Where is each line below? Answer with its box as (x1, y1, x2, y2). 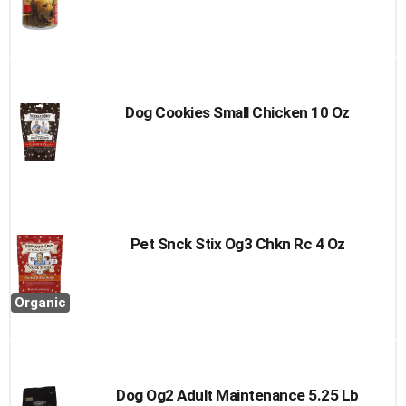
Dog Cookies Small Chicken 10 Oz (125, 103, 350, 121)
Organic (14, 295, 66, 311)
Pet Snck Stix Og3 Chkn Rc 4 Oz (130, 235, 345, 253)
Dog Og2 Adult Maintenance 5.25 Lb (116, 386, 359, 404)
